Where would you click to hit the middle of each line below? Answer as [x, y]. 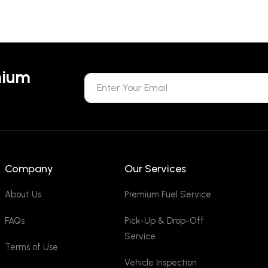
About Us [23, 194]
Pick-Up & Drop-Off [164, 221]
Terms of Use [31, 247]
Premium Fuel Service [167, 194]
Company [29, 169]
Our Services [155, 169]
